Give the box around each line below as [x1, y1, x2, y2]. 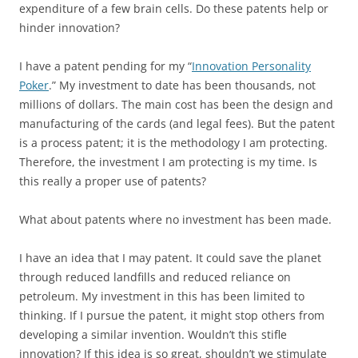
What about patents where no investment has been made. [19, 212, 332, 227]
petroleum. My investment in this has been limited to [19, 288, 304, 304]
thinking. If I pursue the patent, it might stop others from [19, 308, 324, 323]
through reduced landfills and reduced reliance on [19, 269, 291, 284]
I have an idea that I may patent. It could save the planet [19, 250, 321, 265]
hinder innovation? [19, 20, 120, 35]
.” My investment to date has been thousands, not [49, 78, 316, 93]
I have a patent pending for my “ [19, 58, 192, 74]
